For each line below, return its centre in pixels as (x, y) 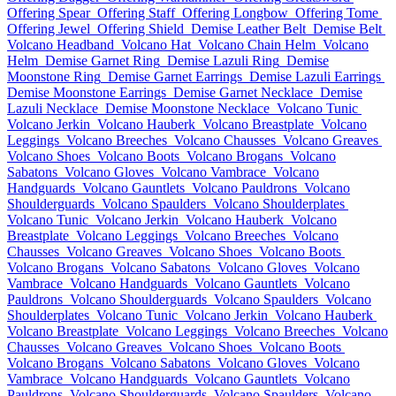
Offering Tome (337, 13)
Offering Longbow (235, 13)
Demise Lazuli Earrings (315, 76)
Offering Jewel (49, 29)
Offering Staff (136, 13)
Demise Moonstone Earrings (87, 92)
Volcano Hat (156, 45)
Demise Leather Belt (248, 29)
